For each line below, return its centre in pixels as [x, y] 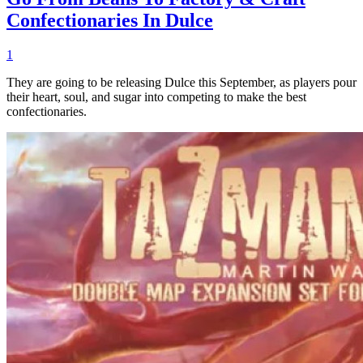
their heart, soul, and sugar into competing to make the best [156, 96]
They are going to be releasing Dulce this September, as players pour [181, 82]
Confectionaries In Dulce [110, 20]
